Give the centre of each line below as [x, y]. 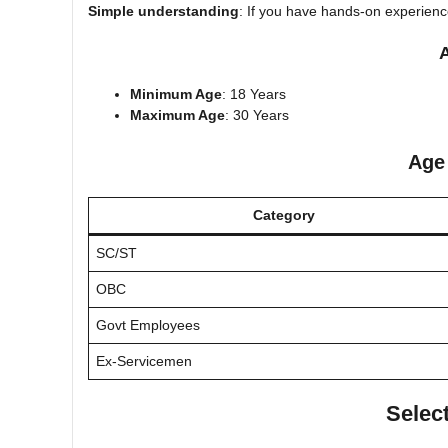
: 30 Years [257, 114]
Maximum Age [177, 114]
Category [284, 214]
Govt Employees [148, 324]
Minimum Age [176, 93]
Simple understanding [163, 10]
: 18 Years [254, 93]
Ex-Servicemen [144, 360]
